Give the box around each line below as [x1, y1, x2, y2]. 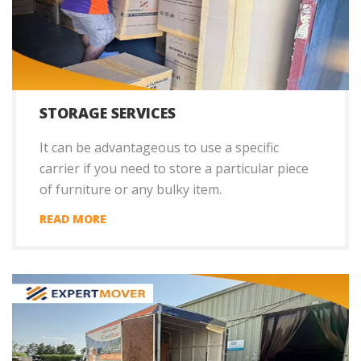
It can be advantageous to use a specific [39, 139, 279, 157]
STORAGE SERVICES [39, 103, 176, 123]
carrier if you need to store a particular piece [39, 160, 309, 178]
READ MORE [39, 211, 106, 227]
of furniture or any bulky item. [39, 180, 222, 199]
